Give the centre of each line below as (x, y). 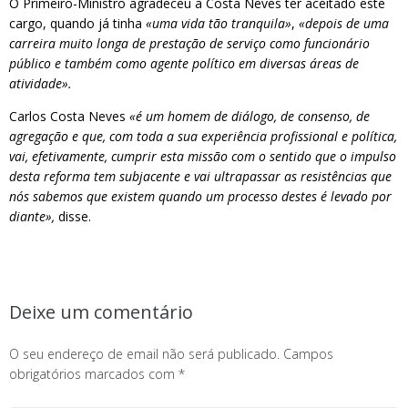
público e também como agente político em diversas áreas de (184, 63)
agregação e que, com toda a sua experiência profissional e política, (203, 136)
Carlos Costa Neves (69, 116)
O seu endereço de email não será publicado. (144, 354)
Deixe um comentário (101, 312)
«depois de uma (344, 23)
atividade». (41, 83)
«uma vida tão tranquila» (219, 23)
